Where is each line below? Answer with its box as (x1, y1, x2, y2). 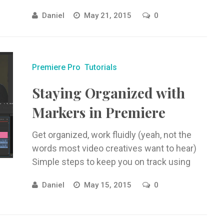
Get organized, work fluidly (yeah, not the (31, 129, 191, 140)
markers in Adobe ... (31, 170, 109, 180)
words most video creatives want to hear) (31, 143, 196, 153)
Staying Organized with (31, 83, 185, 102)
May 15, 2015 (83, 180, 133, 189)
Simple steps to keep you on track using (31, 156, 190, 167)
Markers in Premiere (31, 103, 165, 121)
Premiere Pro (31, 62, 80, 72)
